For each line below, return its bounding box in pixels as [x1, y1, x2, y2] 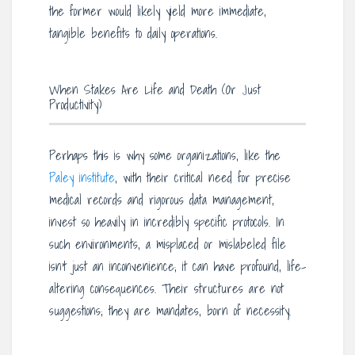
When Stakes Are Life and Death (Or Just [49, 79, 261, 101]
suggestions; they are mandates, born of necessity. [49, 300, 291, 321]
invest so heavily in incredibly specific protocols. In [49, 211, 284, 232]
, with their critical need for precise [115, 166, 291, 188]
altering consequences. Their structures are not [49, 277, 284, 299]
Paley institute [49, 166, 115, 188]
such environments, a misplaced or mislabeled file [49, 233, 286, 254]
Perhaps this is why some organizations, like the [49, 144, 281, 166]
